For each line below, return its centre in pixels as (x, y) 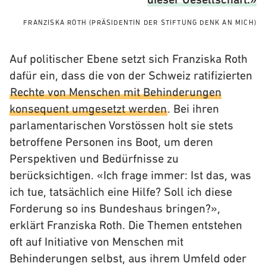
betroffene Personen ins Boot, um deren (111, 143)
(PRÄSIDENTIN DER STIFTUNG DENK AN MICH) (173, 23)
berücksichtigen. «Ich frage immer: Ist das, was (130, 176)
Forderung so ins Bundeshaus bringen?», (115, 210)
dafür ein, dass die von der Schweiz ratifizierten (131, 77)
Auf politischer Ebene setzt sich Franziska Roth (129, 60)
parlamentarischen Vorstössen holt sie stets (121, 126)
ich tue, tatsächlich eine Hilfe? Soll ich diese (121, 193)
